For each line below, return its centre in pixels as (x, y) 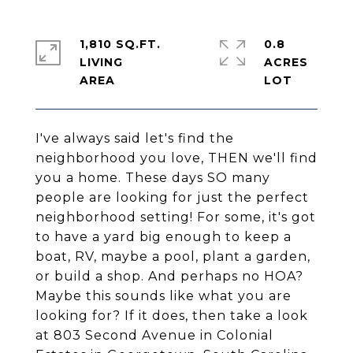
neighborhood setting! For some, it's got (176, 217)
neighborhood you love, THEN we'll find (176, 158)
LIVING (101, 62)
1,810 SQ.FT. (120, 44)
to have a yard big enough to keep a (163, 237)
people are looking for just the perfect (172, 197)
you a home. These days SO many (153, 178)
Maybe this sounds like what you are (163, 296)
